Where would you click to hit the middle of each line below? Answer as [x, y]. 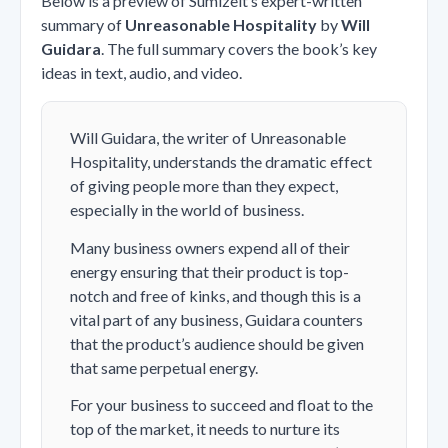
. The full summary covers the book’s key [239, 48]
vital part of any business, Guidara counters [216, 319]
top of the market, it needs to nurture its [205, 429]
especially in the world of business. [187, 209]
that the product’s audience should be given [217, 343]
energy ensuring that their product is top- [209, 271]
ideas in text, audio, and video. [141, 72]
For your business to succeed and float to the [221, 405]
